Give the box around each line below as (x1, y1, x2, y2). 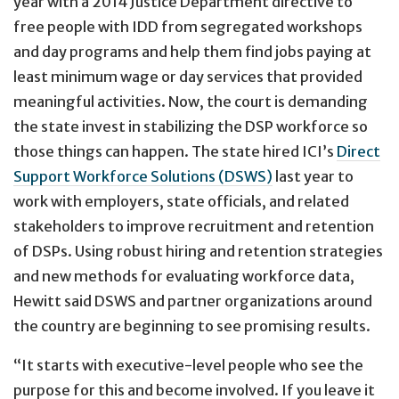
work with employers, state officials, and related (13, 191, 349, 210)
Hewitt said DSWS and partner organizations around (13, 291, 372, 310)
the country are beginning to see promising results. (13, 316, 370, 335)
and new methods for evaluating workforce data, (13, 266, 354, 285)
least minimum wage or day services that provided (13, 67, 362, 85)
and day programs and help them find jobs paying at (13, 42, 371, 61)
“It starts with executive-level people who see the (13, 355, 363, 374)
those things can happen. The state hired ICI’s (13, 142, 337, 160)
